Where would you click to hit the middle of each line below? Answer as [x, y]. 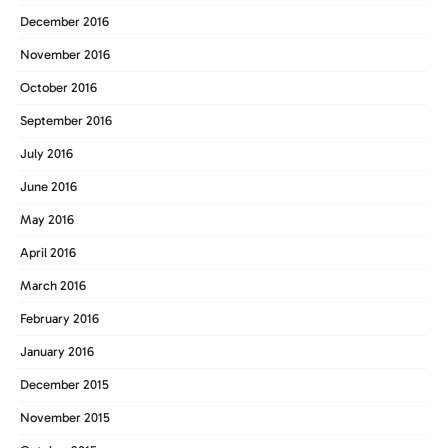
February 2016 [59, 318]
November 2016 [65, 54]
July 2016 [46, 153]
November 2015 [65, 417]
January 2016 [57, 351]
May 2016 [47, 219]
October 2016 [58, 87]
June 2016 [48, 186]
